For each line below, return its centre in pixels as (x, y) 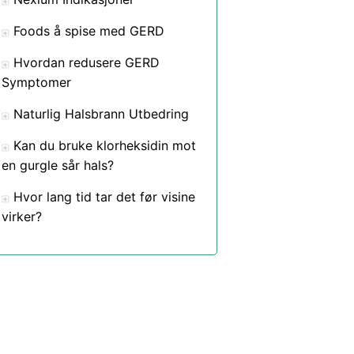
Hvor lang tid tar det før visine (104, 197)
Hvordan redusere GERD (87, 62)
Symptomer (36, 82)
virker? (22, 217)
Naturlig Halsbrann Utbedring (101, 114)
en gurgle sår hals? (58, 165)
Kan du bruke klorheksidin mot (105, 145)
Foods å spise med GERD (89, 31)
